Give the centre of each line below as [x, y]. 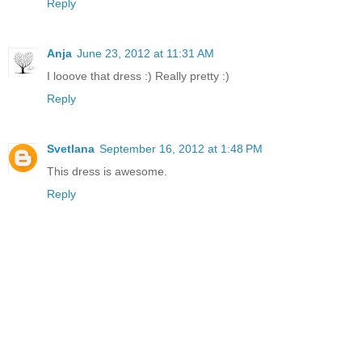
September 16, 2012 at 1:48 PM [181, 149]
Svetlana [71, 149]
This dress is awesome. [107, 172]
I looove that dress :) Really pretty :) [138, 76]
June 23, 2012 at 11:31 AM [145, 54]
